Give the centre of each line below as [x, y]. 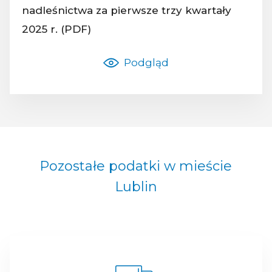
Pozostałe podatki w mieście [136, 166]
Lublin [136, 186]
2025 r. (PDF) [56, 29]
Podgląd [146, 62]
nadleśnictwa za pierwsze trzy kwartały [127, 10]
